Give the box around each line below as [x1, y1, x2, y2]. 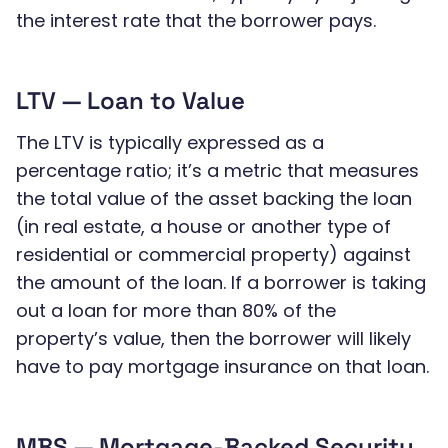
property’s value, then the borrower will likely [16, 326, 411, 351]
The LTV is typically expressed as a [16, 130, 324, 155]
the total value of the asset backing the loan [16, 186, 412, 211]
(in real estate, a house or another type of [16, 214, 391, 239]
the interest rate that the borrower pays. [16, 8, 376, 33]
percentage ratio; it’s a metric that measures [16, 158, 419, 183]
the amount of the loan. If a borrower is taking [16, 270, 426, 295]
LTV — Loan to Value [16, 85, 245, 116]
